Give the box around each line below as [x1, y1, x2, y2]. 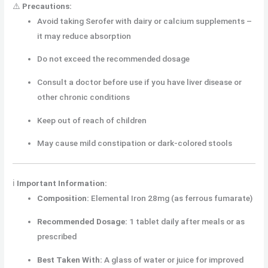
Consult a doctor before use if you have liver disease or [37, 77, 242, 87]
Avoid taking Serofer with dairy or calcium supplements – [37, 16, 252, 26]
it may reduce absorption [37, 31, 132, 41]
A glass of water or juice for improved [102, 254, 244, 264]
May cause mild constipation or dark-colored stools [37, 138, 233, 148]
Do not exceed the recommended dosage [37, 54, 190, 64]
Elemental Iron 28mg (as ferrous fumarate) [89, 193, 253, 203]
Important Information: [17, 178, 108, 188]
